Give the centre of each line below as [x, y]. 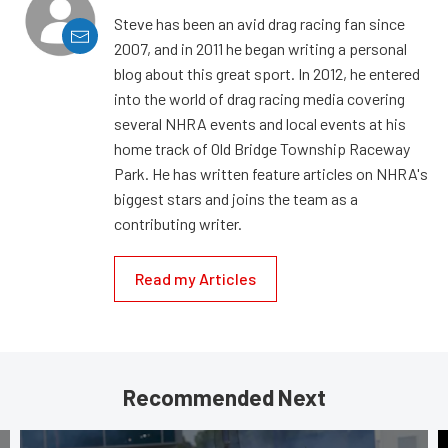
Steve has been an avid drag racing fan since [259, 24]
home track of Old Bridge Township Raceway [262, 149]
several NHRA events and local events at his [260, 124]
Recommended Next [224, 397]
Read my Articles [195, 279]
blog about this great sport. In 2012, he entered [267, 74]
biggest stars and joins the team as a [236, 199]
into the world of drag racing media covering [259, 99]
